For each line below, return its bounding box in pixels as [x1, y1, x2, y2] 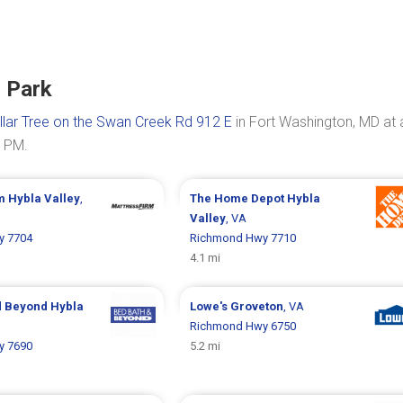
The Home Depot [189, 192, 287, 205]
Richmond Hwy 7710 [189, 231, 296, 245]
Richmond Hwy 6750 [189, 319, 296, 333]
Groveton [229, 300, 283, 313]
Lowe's [189, 300, 230, 313]
